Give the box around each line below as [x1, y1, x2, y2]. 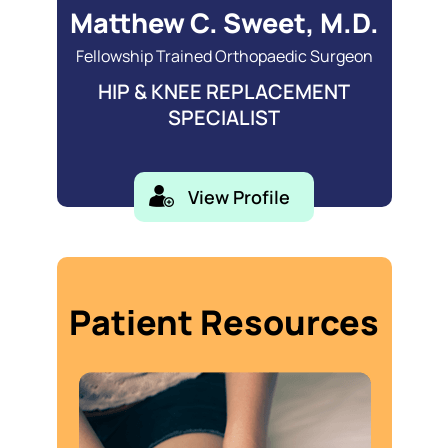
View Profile [188, 185, 290, 209]
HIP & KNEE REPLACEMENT [98, 78, 350, 105]
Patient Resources [69, 299, 379, 345]
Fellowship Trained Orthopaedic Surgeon [75, 45, 373, 67]
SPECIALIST [168, 104, 280, 131]
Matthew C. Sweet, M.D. [69, 4, 379, 41]
